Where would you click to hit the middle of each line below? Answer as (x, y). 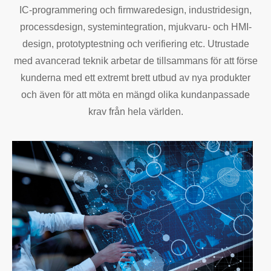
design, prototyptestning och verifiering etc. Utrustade (135, 44)
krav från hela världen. (135, 112)
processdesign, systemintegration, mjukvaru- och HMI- (135, 27)
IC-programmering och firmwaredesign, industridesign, (135, 10)
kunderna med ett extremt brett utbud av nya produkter (135, 78)
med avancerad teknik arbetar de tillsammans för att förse (135, 61)
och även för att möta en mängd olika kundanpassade (135, 95)
